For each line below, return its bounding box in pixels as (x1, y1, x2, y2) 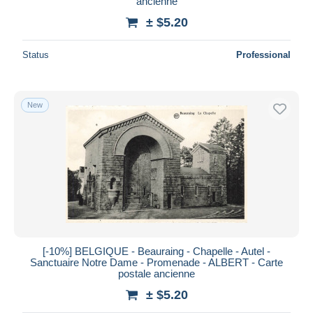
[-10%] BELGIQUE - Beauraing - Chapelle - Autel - (43, 245, 270, 257)
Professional (236, 49, 291, 60)
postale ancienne (118, 267, 195, 279)
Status (22, 49, 49, 60)
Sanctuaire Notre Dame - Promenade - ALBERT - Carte (30, 256, 283, 268)
